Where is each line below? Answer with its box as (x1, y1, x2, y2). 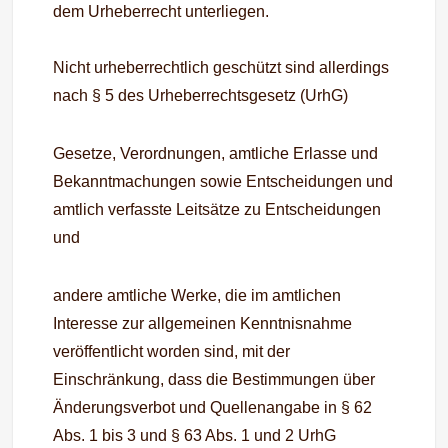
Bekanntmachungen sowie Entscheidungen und (53, 173, 394, 190)
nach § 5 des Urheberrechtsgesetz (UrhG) (53, 87, 349, 104)
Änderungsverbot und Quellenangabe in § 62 (53, 399, 373, 416)
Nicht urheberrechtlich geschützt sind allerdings (53, 59, 390, 76)
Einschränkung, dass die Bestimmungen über (53, 371, 376, 388)
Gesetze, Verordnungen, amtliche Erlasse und (53, 145, 379, 162)
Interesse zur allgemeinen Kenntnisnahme (53, 315, 353, 332)
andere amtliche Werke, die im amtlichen (53, 287, 342, 304)
